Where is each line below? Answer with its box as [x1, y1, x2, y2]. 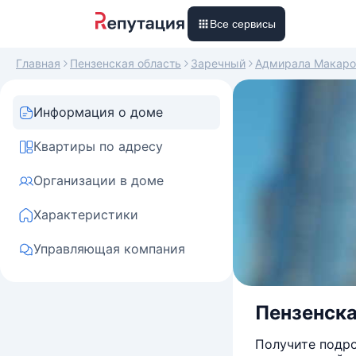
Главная [16, 56, 60, 70]
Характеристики [33, 207, 138, 222]
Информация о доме [33, 104, 163, 120]
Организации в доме [33, 172, 164, 188]
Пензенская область [70, 56, 181, 70]
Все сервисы [210, 17, 276, 30]
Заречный [191, 56, 246, 70]
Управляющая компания [33, 241, 185, 257]
